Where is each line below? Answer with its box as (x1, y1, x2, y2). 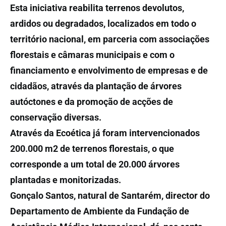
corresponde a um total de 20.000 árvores (10, 159, 180, 170)
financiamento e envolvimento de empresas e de (10, 65, 208, 76)
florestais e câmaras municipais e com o (10, 49, 175, 61)
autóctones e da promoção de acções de (10, 96, 173, 107)
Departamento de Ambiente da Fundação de (10, 206, 189, 217)
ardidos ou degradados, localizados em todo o (10, 18, 196, 29)
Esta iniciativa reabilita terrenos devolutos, (10, 3, 184, 14)
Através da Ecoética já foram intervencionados (10, 128, 200, 139)
